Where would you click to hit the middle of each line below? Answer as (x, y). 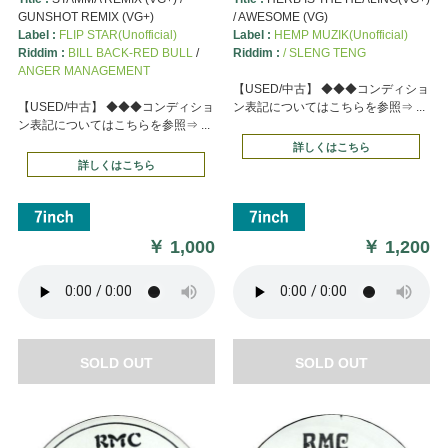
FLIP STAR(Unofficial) (117, 34)
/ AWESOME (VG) (280, 16)
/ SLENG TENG (324, 52)
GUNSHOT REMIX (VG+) (85, 16)
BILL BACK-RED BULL (130, 52)
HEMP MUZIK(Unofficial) (340, 34)
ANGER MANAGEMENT (83, 70)
